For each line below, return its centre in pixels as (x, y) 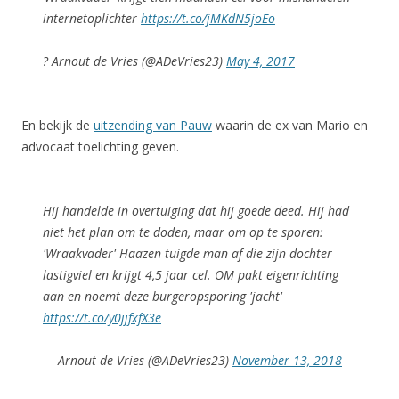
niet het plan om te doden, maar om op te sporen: (183, 232)
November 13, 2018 (287, 360)
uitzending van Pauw (153, 125)
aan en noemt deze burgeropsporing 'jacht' (163, 296)
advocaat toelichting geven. (100, 146)
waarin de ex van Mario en (290, 125)
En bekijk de (57, 125)
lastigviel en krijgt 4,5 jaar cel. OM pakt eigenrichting (191, 274)
